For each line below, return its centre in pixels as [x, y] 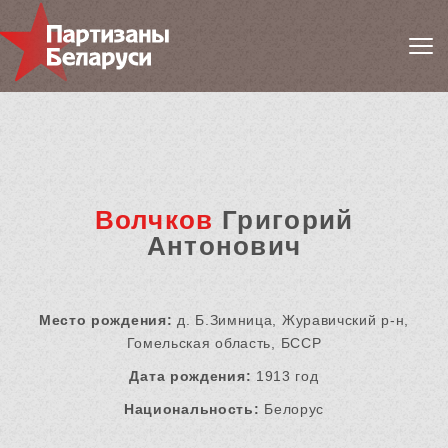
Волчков [154, 220]
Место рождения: [105, 320]
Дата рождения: [190, 376]
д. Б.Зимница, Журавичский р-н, [291, 320]
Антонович [224, 246]
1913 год [285, 376]
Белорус [292, 409]
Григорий [283, 220]
